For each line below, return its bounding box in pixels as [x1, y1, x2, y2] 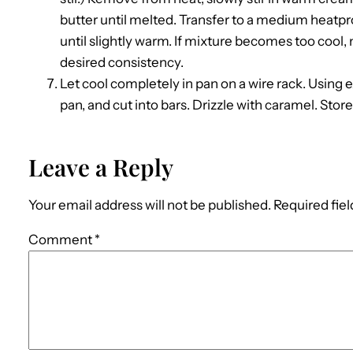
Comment [28, 232, 95, 248]
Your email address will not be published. [28, 197, 271, 214]
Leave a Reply [28, 151, 173, 183]
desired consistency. [60, 54, 184, 70]
